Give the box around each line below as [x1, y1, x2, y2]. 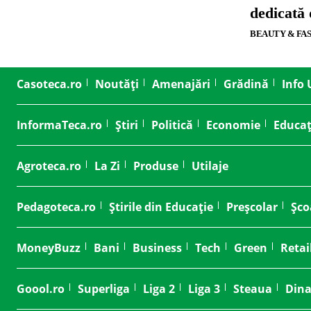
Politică [151, 117, 193, 133]
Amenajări [152, 76, 210, 92]
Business [133, 239, 182, 255]
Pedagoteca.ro [17, 199, 96, 215]
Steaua [233, 280, 272, 296]
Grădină [224, 76, 269, 92]
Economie [206, 117, 260, 133]
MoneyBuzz [17, 239, 81, 255]
